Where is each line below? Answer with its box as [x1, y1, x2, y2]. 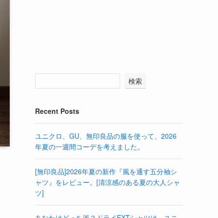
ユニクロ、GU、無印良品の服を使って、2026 [35, 130, 177, 141]
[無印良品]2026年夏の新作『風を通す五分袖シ [35, 166, 177, 176]
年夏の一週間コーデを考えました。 [35, 141, 144, 151]
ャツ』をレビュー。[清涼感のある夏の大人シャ [35, 177, 180, 187]
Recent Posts [35, 106, 79, 116]
